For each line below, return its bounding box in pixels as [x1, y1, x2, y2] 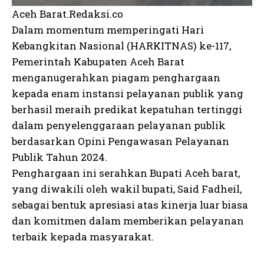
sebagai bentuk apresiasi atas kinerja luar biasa [12, 197, 248, 212]
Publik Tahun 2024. [12, 150, 107, 164]
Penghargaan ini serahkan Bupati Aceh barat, [12, 166, 240, 180]
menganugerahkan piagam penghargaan [12, 70, 220, 84]
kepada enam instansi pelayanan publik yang [12, 86, 243, 100]
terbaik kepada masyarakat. [12, 229, 154, 243]
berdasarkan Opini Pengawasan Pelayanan [12, 134, 229, 148]
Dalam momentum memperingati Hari [12, 22, 204, 37]
